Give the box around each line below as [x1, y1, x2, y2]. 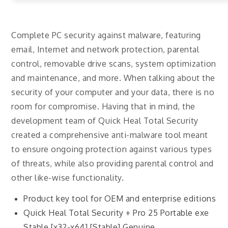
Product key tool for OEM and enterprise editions [23, 193, 216, 204]
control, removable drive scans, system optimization [11, 59, 216, 69]
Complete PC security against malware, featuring [11, 30, 201, 40]
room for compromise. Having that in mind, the [11, 101, 195, 111]
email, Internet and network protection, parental [11, 44, 199, 54]
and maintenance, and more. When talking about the [11, 73, 215, 83]
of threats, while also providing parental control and [11, 158, 214, 168]
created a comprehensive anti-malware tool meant [11, 130, 208, 140]
